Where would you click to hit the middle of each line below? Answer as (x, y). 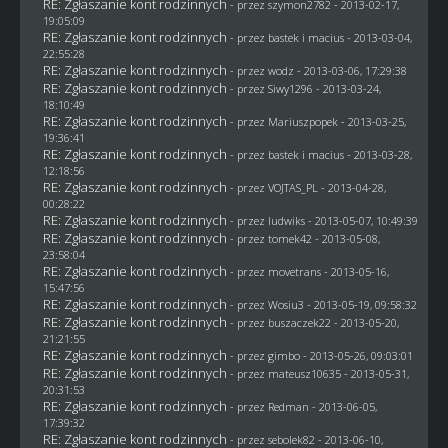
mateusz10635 (304, 373)
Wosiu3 (285, 304)
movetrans (294, 271)
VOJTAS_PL (292, 187)
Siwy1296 (290, 88)
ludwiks (286, 220)
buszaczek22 (299, 322)
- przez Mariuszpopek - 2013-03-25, (317, 121)
